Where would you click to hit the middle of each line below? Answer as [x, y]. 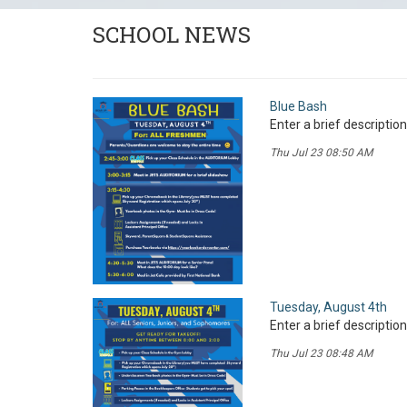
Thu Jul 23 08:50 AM [321, 152]
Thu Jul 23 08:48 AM [321, 353]
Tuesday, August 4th [328, 307]
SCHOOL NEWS [172, 34]
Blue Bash [298, 106]
